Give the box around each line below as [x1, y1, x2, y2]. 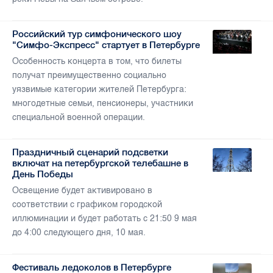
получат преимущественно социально [12, 70, 166, 81]
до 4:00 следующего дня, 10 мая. [12, 227, 146, 238]
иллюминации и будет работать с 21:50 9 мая [12, 213, 197, 224]
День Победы [12, 169, 73, 180]
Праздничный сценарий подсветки [12, 147, 168, 158]
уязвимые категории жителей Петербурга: [12, 84, 186, 95]
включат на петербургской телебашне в [12, 158, 188, 169]
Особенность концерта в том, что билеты [12, 56, 182, 67]
